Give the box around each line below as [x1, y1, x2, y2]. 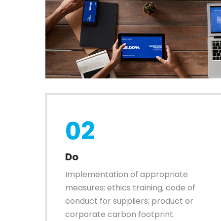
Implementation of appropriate [65, 168, 188, 180]
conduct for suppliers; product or [65, 195, 193, 207]
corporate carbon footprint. [65, 208, 175, 220]
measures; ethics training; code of [65, 182, 195, 193]
